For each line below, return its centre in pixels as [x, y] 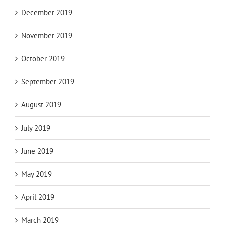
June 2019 [37, 151]
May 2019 [36, 174]
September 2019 [48, 82]
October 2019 [43, 59]
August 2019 [41, 105]
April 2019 [38, 197]
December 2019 [47, 13]
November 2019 [47, 36]
